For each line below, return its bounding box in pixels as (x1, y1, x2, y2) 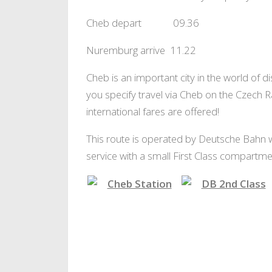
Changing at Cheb (93, 202, 161, 214)
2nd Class (188, 202, 225, 214)
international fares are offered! (86, 104, 219, 118)
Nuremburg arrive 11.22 (86, 43, 196, 58)
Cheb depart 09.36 (86, 16, 199, 30)
